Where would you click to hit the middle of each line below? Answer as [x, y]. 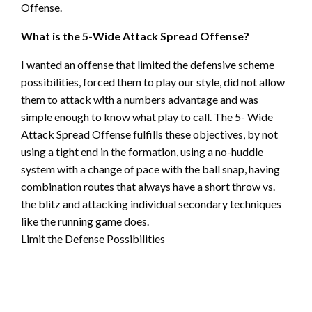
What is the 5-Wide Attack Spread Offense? [135, 36]
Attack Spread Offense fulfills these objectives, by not [149, 134]
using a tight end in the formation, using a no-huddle [142, 152]
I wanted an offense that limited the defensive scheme [148, 65]
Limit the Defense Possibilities [93, 239]
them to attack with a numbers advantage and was [140, 100]
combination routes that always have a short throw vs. [148, 187]
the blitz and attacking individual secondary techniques [151, 204]
